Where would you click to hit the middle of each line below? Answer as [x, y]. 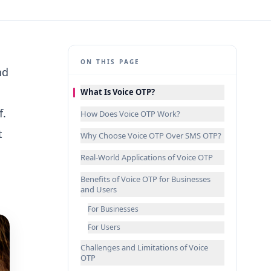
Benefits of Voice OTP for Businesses [145, 179]
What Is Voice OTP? [118, 92]
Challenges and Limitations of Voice [144, 247]
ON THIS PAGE [110, 62]
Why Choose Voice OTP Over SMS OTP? [151, 135]
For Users [104, 227]
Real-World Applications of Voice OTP [147, 157]
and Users [99, 189]
